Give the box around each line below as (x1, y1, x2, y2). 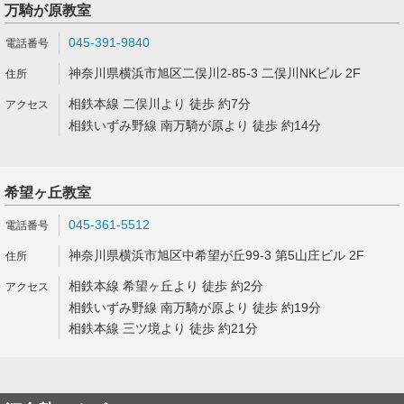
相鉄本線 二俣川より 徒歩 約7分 (69, 96, 251, 111)
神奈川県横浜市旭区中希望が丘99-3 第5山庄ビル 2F (69, 248, 364, 262)
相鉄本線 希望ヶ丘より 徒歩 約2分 (69, 279, 263, 293)
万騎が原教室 (5, 3, 91, 18)
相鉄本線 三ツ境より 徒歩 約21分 (69, 321, 258, 335)
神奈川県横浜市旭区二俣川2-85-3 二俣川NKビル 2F (69, 66, 361, 80)
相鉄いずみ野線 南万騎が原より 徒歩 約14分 (69, 118, 321, 133)
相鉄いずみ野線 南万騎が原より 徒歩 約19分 (69, 300, 321, 315)
